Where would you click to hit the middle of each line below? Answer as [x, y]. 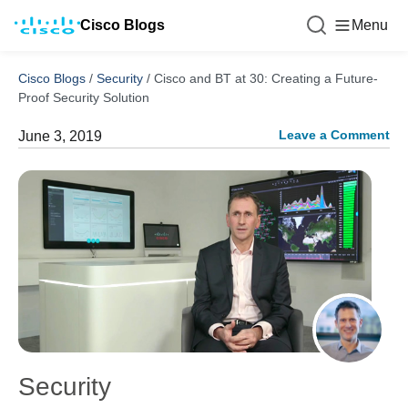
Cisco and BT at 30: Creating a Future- [266, 78]
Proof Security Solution [84, 97]
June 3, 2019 [60, 136]
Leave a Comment [334, 135]
